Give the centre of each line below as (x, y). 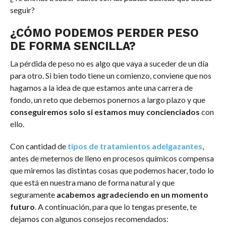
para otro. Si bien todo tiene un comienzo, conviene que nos (110, 76)
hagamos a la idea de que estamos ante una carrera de (101, 88)
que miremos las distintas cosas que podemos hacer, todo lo (112, 171)
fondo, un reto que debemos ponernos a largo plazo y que (107, 100)
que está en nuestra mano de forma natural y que (92, 183)
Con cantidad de (39, 146)
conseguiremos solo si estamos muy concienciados (105, 112)
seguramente (33, 195)
